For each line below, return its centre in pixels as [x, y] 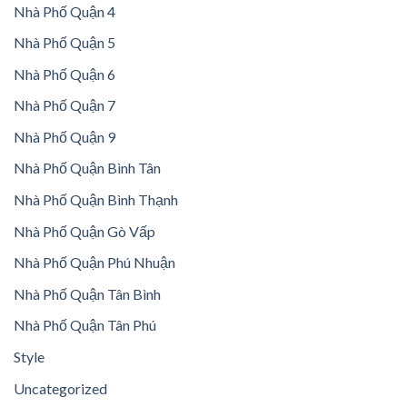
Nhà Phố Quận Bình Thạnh [96, 200]
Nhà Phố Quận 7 [65, 105]
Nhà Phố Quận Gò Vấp [84, 231]
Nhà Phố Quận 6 [65, 74]
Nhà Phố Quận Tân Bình [87, 293]
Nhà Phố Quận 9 [65, 136]
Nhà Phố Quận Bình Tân [87, 168]
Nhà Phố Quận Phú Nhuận [94, 263]
